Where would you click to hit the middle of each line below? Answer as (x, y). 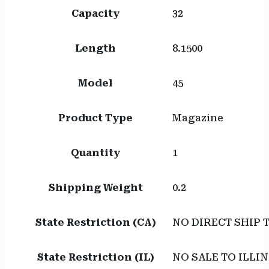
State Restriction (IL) (95, 258)
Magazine (198, 118)
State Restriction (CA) (95, 223)
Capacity (96, 14)
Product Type (96, 118)
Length (96, 49)
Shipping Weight (95, 188)
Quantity (96, 153)
